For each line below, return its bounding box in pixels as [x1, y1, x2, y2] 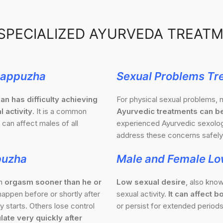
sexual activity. [116, 189, 168, 199]
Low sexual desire [116, 177, 186, 187]
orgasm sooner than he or [4, 177, 102, 187]
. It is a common [32, 107, 87, 116]
